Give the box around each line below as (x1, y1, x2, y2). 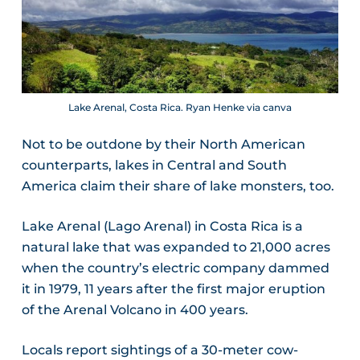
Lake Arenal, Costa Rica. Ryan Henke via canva (67, 100, 292, 113)
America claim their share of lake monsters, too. (21, 178, 334, 194)
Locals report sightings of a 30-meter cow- (21, 342, 298, 358)
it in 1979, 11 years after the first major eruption (21, 280, 325, 297)
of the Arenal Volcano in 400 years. (21, 301, 248, 317)
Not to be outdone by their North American (21, 136, 305, 152)
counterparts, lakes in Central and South (21, 157, 287, 173)
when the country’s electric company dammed (21, 260, 329, 276)
